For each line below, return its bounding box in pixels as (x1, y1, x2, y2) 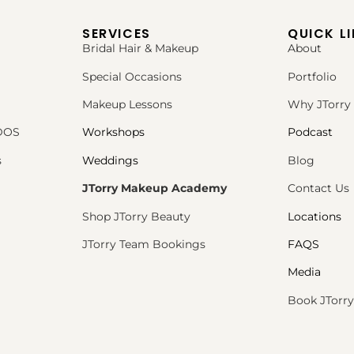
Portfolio (288, 69, 337, 84)
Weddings (82, 153, 138, 168)
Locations (288, 209, 341, 224)
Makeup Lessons (82, 96, 172, 111)
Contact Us (288, 181, 349, 196)
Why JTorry (288, 96, 351, 111)
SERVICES (82, 24, 151, 43)
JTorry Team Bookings (82, 236, 205, 251)
